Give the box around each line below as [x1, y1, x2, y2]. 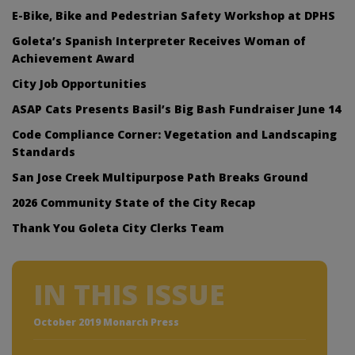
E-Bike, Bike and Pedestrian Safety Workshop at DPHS [12, 7, 335, 23]
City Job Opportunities [12, 75, 147, 91]
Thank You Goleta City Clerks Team [12, 219, 224, 235]
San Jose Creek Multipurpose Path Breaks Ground [12, 169, 308, 185]
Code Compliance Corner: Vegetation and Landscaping [12, 126, 337, 142]
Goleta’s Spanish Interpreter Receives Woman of [12, 32, 306, 48]
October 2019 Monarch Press [33, 315, 179, 329]
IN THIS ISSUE [33, 275, 225, 313]
